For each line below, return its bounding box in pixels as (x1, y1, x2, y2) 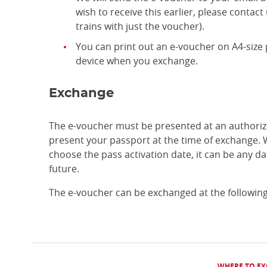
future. (49, 162, 79, 175)
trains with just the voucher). (76, 19, 204, 33)
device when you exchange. (76, 54, 198, 67)
